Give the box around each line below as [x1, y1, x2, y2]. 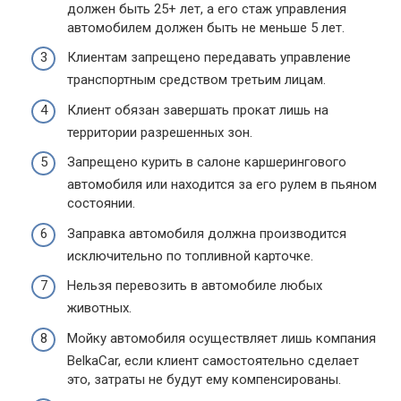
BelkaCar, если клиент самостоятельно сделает [67, 352, 359, 369]
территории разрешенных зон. [67, 124, 252, 141]
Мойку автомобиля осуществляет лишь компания [67, 329, 376, 346]
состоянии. [67, 195, 135, 211]
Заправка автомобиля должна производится [67, 225, 346, 242]
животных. [67, 300, 132, 316]
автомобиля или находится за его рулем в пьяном [67, 176, 377, 192]
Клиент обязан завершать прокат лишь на [67, 101, 328, 118]
